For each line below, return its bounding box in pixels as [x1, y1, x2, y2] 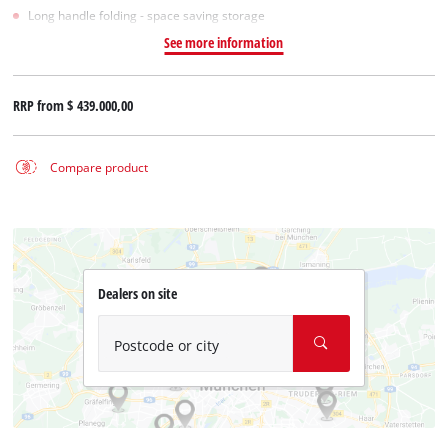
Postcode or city [113, 336, 219, 356]
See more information [164, 32, 284, 52]
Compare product [49, 159, 148, 175]
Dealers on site [97, 284, 177, 304]
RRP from [13, 95, 68, 115]
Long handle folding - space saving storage [28, 7, 266, 23]
